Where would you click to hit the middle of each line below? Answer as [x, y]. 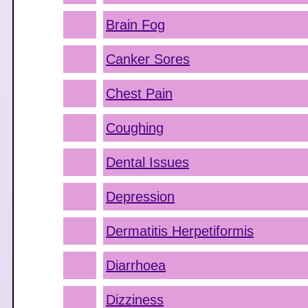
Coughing [135, 128]
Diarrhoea [136, 265]
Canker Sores [148, 59]
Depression [140, 197]
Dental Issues [147, 162]
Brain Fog [135, 25]
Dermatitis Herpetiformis [180, 231]
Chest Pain [139, 93]
